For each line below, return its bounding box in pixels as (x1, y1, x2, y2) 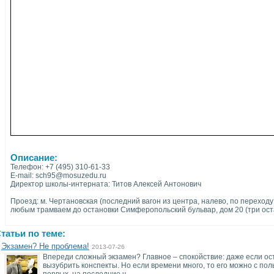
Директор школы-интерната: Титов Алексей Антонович (10, 180, 201, 188)
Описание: (10, 153, 57, 163)
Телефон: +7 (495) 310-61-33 (10, 163, 110, 171)
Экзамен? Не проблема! (1, 242, 89, 251)
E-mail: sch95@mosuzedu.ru (10, 171, 106, 180)
